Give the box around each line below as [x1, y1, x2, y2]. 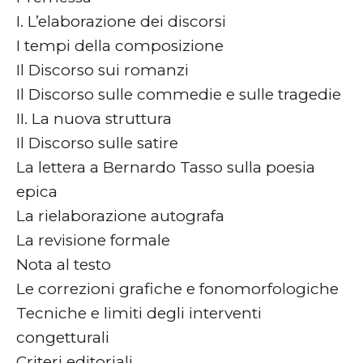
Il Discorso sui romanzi [16, 60, 189, 79]
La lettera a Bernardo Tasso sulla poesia [16, 157, 315, 177]
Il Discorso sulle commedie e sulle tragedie [16, 84, 341, 104]
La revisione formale [16, 230, 170, 250]
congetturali [16, 327, 109, 347]
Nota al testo [16, 254, 111, 274]
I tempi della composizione [16, 36, 224, 55]
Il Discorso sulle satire [16, 133, 178, 152]
